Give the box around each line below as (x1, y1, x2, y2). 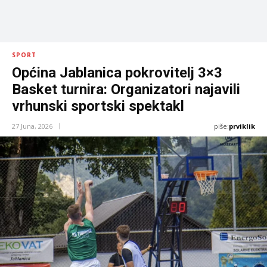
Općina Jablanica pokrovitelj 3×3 (12, 64, 222, 82)
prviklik (229, 122, 255, 131)
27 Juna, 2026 (12, 122, 52, 131)
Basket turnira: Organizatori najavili (12, 81, 240, 98)
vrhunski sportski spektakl (12, 98, 184, 115)
